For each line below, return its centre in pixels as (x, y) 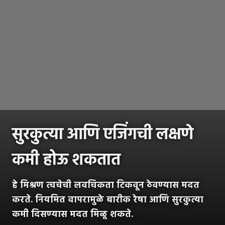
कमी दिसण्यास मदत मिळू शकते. (73, 214)
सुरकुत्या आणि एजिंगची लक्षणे (103, 135)
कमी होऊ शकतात (66, 160)
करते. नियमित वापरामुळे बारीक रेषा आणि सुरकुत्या (108, 200)
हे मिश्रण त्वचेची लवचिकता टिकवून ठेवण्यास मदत (106, 185)
